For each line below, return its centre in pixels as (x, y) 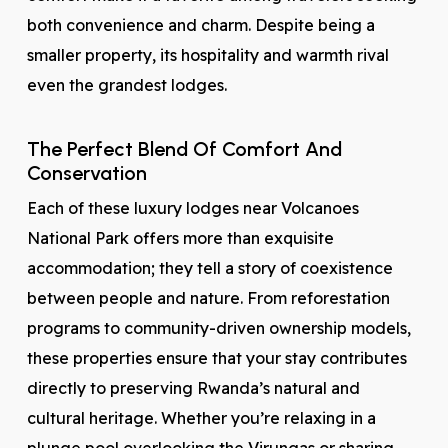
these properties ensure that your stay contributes (216, 358)
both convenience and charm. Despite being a (200, 25)
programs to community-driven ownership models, (218, 328)
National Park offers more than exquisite (180, 238)
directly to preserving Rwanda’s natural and (193, 388)
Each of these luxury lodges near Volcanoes (192, 208)
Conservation (86, 173)
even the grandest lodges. (126, 85)
